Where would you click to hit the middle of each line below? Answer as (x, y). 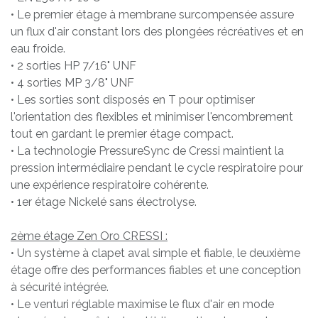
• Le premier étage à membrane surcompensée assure (152, 14)
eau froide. (38, 48)
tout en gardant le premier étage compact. (122, 133)
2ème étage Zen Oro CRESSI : (89, 236)
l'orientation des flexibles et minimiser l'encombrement (152, 116)
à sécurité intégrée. (60, 287)
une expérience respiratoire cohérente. (110, 185)
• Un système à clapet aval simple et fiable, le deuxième (155, 253)
